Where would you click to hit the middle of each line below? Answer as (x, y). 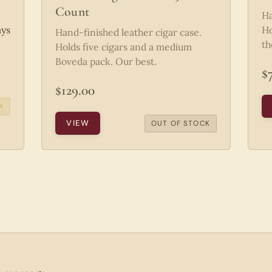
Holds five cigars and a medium (124, 47)
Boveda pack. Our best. (106, 62)
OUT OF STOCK (180, 123)
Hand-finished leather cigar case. (128, 32)
